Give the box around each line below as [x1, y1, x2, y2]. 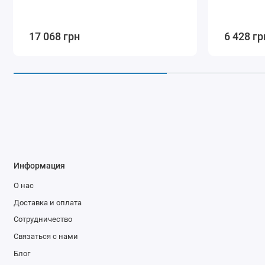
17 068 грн [29, 30, 80, 43]
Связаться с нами [13, 231, 78, 241]
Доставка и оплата [13, 198, 82, 207]
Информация [13, 160, 65, 170]
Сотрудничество [13, 215, 72, 224]
